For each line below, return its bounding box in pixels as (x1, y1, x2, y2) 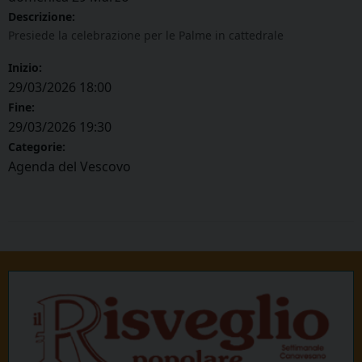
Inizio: (8, 60, 42, 76)
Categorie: (8, 139, 65, 155)
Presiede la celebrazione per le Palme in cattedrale (8, 27, 284, 44)
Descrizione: (8, 9, 75, 25)
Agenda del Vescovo (8, 158, 131, 176)
